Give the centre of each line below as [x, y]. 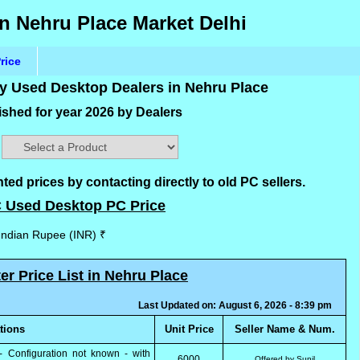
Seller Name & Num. [284, 329]
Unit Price [189, 329]
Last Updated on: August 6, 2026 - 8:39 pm [240, 305]
